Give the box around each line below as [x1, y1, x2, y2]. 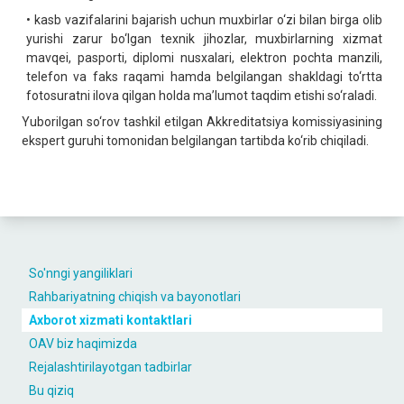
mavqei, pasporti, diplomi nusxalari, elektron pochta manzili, [26, 50, 382, 65]
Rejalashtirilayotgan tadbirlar [29, 360, 192, 374]
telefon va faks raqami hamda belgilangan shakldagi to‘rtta [26, 69, 382, 84]
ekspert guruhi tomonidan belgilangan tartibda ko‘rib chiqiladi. [22, 133, 369, 148]
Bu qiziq [29, 383, 74, 398]
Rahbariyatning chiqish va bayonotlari [29, 289, 241, 304]
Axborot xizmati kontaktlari [29, 313, 192, 327]
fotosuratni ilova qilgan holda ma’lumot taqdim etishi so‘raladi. [26, 88, 377, 103]
